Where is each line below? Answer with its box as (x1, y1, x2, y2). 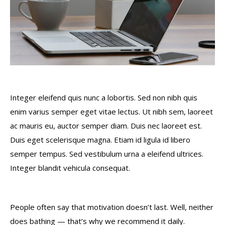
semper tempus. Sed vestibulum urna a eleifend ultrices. (10, 148, 203, 159)
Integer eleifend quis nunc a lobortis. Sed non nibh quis (10, 92, 197, 102)
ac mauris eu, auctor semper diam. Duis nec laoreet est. (10, 120, 202, 131)
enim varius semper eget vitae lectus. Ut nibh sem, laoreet (10, 106, 213, 117)
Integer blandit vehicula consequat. (10, 162, 130, 173)
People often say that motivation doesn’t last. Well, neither (10, 201, 213, 212)
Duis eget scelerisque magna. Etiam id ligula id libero (10, 134, 190, 145)
